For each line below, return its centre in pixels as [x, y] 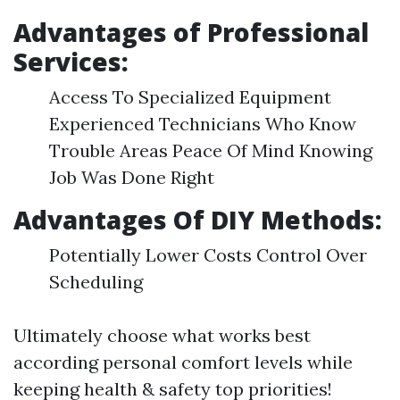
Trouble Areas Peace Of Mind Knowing [211, 151]
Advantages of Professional [191, 33]
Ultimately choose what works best [162, 336]
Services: [71, 62]
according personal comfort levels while [183, 362]
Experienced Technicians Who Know [203, 124]
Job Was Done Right [132, 178]
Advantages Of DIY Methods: [198, 220]
